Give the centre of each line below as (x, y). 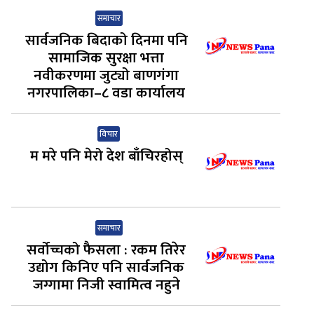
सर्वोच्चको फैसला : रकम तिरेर (107, 250)
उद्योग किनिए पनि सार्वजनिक (107, 267)
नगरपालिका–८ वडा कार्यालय (107, 93)
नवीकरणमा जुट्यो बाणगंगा (107, 76)
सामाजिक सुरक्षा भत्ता (107, 58)
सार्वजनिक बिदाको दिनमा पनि (106, 41)
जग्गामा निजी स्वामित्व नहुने (106, 285)
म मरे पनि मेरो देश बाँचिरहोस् (106, 156)
